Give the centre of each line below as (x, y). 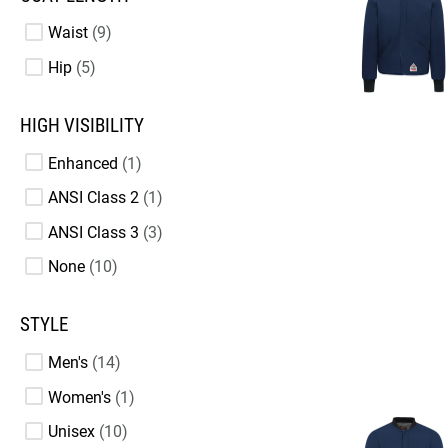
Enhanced (83, 163)
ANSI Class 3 (93, 232)
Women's (79, 397)
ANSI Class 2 (93, 198)
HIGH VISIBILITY (82, 126)
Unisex (71, 432)
